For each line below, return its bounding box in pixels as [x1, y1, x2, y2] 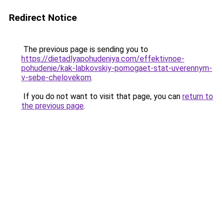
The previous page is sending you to [21, 45, 148, 54]
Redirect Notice [9, 12, 77, 23]
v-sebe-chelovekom [21, 73, 91, 82]
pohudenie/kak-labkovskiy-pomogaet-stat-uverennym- [21, 63, 212, 73]
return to [182, 92, 213, 101]
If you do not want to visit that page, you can [21, 92, 182, 101]
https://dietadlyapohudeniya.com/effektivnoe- [21, 54, 184, 63]
